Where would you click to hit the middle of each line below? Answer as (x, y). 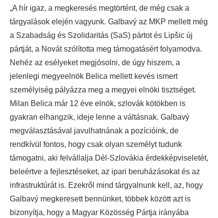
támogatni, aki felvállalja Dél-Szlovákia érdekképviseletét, (109, 158)
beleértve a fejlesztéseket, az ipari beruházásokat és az (105, 171)
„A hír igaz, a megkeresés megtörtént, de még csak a (100, 8)
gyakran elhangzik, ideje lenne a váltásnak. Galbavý (100, 117)
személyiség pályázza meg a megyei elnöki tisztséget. (103, 90)
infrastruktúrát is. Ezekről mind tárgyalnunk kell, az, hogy (106, 185)
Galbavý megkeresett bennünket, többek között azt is (100, 199)
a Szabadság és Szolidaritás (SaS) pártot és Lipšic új (101, 35)
